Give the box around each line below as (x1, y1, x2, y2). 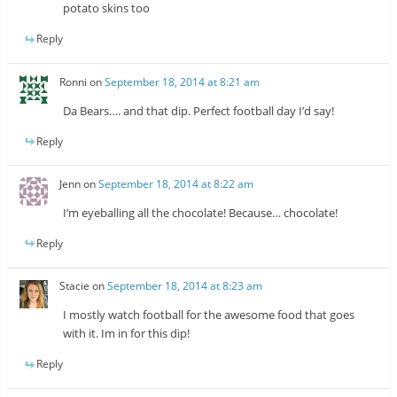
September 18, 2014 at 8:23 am (107, 278, 263, 294)
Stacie (59, 278, 90, 294)
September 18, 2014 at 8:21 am (105, 74, 261, 90)
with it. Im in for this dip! (63, 325, 191, 342)
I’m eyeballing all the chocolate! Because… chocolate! (63, 204, 339, 221)
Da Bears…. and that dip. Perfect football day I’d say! (63, 102, 335, 119)
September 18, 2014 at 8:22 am (98, 175, 254, 191)
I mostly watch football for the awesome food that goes (63, 307, 355, 323)
